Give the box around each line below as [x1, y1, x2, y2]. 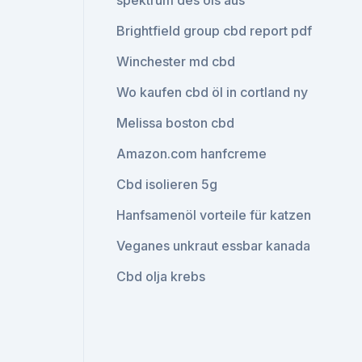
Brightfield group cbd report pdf [116, 23, 313, 39]
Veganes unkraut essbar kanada [116, 238, 311, 254]
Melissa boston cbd [116, 115, 235, 131]
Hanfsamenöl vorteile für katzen [116, 207, 312, 223]
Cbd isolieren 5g [116, 176, 218, 192]
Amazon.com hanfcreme [116, 145, 267, 162]
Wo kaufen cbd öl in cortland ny [116, 84, 309, 100]
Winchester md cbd [116, 53, 236, 69]
